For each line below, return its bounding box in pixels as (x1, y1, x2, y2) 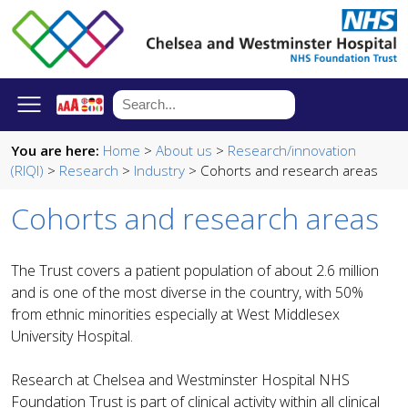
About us (156, 140, 212, 159)
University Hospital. (11, 325, 137, 346)
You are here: (11, 140, 99, 159)
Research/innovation (228, 140, 356, 159)
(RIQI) (11, 160, 44, 179)
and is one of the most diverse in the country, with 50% (11, 281, 363, 302)
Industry (134, 160, 185, 179)
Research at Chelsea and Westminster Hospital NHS (11, 369, 350, 390)
